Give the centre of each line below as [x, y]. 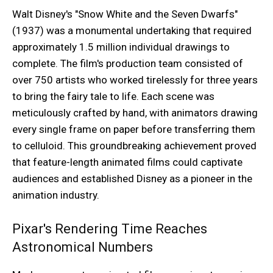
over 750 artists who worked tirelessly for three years [135, 80]
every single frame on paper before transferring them [134, 129]
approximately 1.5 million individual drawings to [121, 47]
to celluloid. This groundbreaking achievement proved [134, 146]
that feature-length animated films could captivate [127, 162]
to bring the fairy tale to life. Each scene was [113, 97]
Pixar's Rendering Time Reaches [110, 229]
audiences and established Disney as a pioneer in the [132, 179]
